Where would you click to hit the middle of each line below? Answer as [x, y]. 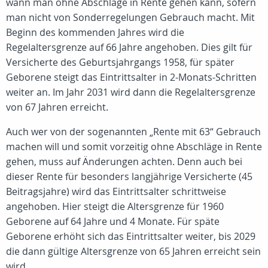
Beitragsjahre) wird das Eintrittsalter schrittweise [116, 191]
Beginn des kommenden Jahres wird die [95, 32]
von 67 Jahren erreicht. [57, 107]
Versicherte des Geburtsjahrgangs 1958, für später [120, 62]
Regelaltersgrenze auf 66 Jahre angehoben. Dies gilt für [129, 47]
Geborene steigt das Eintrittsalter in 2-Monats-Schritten [131, 77]
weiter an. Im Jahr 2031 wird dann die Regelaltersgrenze [131, 92]
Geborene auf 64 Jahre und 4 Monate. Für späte [113, 221]
